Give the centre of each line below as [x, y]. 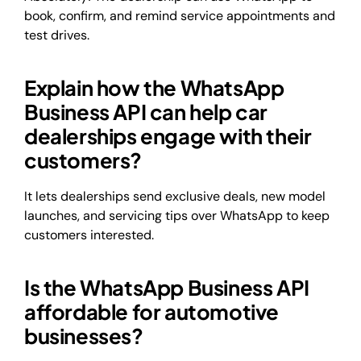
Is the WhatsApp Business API [167, 288]
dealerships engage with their [168, 136]
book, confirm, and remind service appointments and [180, 15]
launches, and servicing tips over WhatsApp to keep [177, 215]
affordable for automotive [152, 312]
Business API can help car [146, 112]
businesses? [84, 336]
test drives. [57, 35]
